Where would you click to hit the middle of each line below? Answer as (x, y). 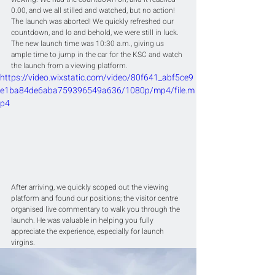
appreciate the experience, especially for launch (88, 231)
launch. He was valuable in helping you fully (83, 220)
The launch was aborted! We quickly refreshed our (93, 21)
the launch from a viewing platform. (69, 66)
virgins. (23, 242)
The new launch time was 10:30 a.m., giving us (88, 44)
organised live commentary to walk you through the (96, 209)
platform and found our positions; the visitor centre (95, 198)
